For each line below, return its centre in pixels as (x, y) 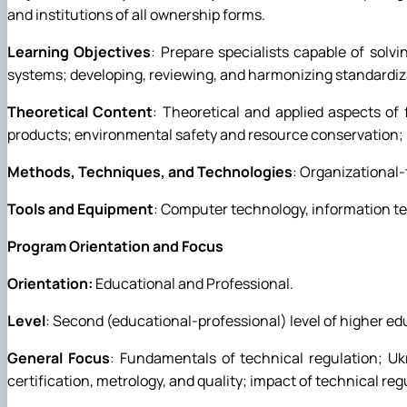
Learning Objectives (79, 52)
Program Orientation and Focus (115, 247)
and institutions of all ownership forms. (136, 15)
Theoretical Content (80, 112)
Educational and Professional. (193, 284)
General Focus (59, 358)
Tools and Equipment (80, 209)
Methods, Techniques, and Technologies (150, 172)
